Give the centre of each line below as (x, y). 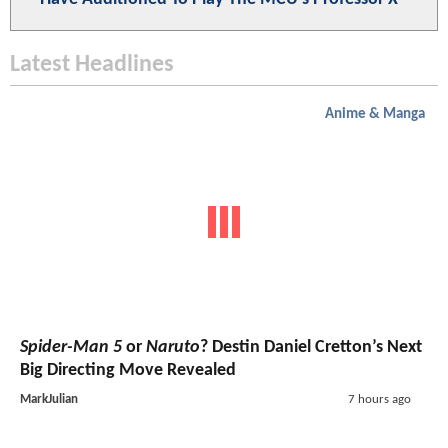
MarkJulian (49, 399)
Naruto (173, 347)
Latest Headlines (92, 65)
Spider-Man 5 (71, 347)
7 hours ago (379, 399)
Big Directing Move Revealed (128, 370)
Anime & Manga (375, 115)
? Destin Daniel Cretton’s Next (311, 347)
